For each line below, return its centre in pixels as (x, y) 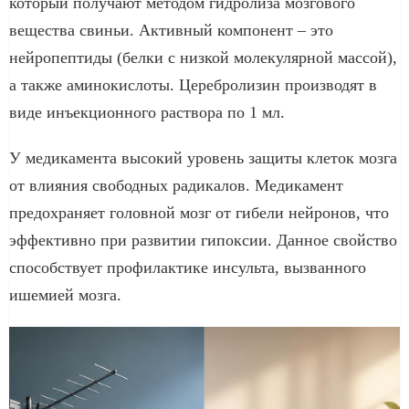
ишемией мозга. (65, 294)
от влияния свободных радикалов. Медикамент (176, 185)
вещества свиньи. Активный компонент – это (171, 30)
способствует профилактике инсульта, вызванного (188, 267)
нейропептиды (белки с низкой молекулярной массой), (203, 57)
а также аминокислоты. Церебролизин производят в (193, 84)
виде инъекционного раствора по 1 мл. (147, 112)
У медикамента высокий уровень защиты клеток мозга (203, 157)
